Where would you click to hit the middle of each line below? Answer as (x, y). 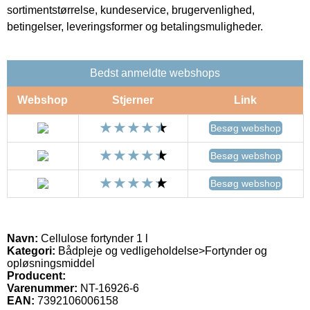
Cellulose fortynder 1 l (93, 238)
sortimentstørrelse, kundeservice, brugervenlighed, (131, 10)
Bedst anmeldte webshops (155, 73)
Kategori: (31, 250)
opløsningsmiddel (51, 263)
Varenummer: (42, 288)
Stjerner (133, 100)
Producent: (36, 275)
